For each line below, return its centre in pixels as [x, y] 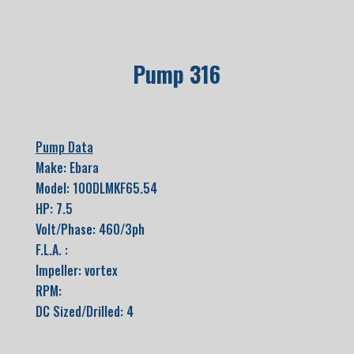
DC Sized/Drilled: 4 [84, 311]
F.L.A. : [51, 250]
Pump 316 [177, 74]
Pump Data [64, 147]
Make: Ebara [67, 168]
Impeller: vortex [76, 270]
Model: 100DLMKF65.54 [96, 188]
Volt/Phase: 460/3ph [90, 229]
